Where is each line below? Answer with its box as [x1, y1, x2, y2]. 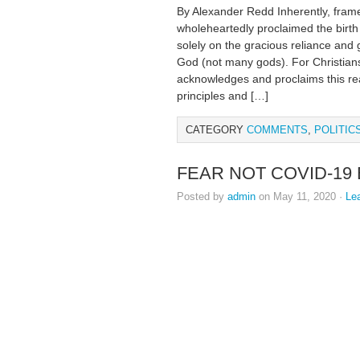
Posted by [177, 190, 227, 202]
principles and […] [177, 89, 268, 102]
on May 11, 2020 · [256, 190, 346, 202]
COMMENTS [247, 124, 308, 136]
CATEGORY [186, 124, 247, 136]
